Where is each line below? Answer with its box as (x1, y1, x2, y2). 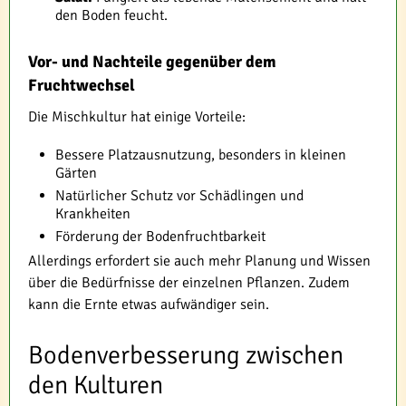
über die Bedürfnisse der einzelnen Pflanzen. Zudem (28, 273, 350, 292)
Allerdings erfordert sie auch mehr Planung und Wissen (28, 251, 371, 270)
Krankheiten (55, 204, 130, 223)
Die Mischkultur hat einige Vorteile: (28, 107, 246, 126)
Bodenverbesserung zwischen (28, 339, 343, 371)
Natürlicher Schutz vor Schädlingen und (55, 186, 304, 205)
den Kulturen (28, 369, 163, 401)
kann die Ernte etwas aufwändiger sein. (28, 295, 269, 314)
